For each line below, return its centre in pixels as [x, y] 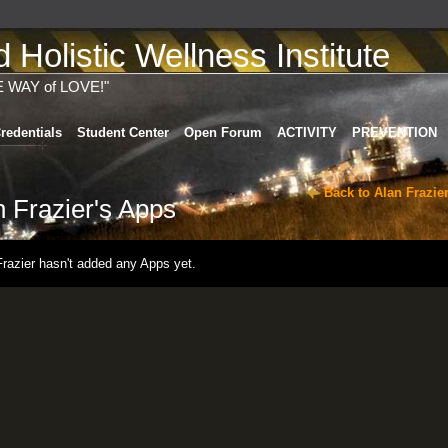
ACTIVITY [306, 132]
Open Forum [222, 132]
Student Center [122, 132]
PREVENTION [394, 132]
